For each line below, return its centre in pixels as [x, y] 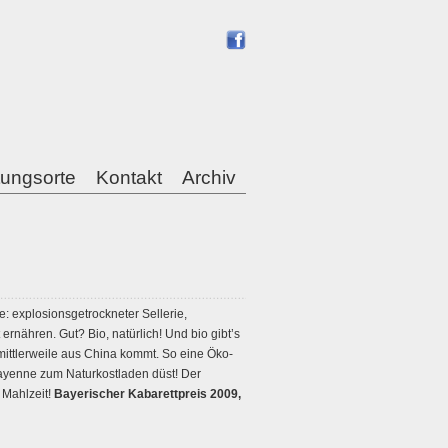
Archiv [209, 177]
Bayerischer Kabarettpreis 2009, [147, 394]
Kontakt [129, 177]
